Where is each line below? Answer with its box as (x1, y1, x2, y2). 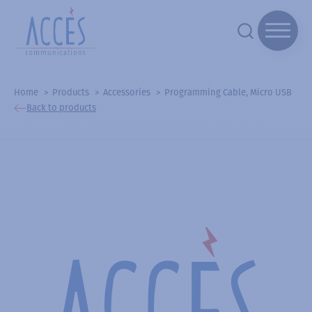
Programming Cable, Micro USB (164, 86, 292, 97)
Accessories (103, 86, 150, 97)
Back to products (26, 102, 96, 114)
